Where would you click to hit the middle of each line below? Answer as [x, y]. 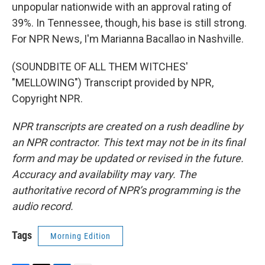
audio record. [43, 206]
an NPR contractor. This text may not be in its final [128, 142]
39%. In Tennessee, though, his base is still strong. [129, 23]
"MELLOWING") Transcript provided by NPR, [113, 83]
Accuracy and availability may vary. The [104, 174]
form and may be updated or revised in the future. [128, 158]
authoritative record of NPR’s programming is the [126, 190]
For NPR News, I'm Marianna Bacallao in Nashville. [128, 39]
